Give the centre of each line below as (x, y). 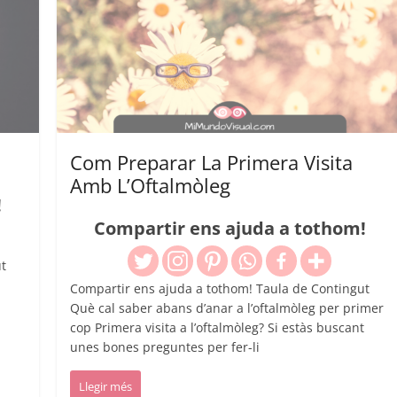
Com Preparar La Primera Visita (212, 162)
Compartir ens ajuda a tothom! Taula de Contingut (220, 288)
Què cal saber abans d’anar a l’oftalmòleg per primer (227, 307)
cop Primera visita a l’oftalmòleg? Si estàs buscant (218, 327)
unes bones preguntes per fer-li (165, 346)
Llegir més (106, 386)
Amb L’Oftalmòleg (151, 185)
